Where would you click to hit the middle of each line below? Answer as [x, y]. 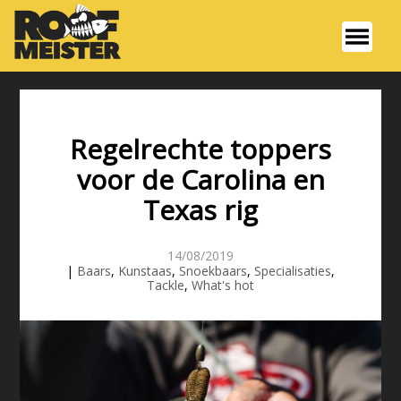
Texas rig [200, 210]
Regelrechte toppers [200, 149]
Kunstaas [145, 271]
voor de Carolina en [200, 180]
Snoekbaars [213, 271]
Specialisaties [293, 271]
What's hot [223, 286]
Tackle [166, 286]
